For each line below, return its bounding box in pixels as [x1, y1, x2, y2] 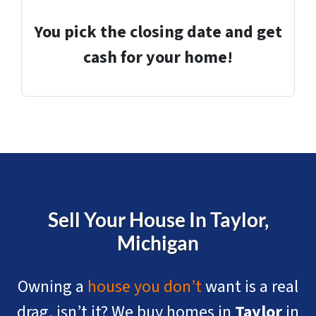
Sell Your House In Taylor [47, 208, 265, 232]
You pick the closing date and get [34, 20, 282, 45]
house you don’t [87, 274, 202, 300]
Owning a [18, 274, 87, 300]
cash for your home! [83, 45, 233, 71]
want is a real [205, 274, 298, 300]
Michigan [117, 231, 199, 255]
